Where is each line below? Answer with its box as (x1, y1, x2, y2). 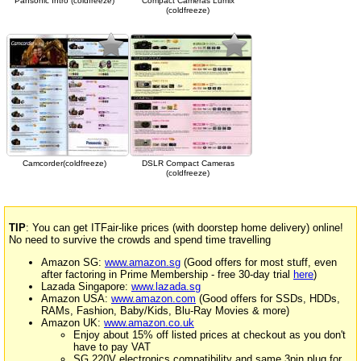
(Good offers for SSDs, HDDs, (196, 292, 340, 305)
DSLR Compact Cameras (141, 159, 234, 168)
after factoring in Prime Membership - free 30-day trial (41, 268, 293, 280)
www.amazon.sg (105, 255, 180, 268)
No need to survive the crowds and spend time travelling (9, 234, 271, 247)
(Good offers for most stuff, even (180, 255, 337, 268)
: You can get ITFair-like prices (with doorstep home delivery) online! (26, 222, 343, 234)
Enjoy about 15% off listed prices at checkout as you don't (73, 328, 346, 341)
